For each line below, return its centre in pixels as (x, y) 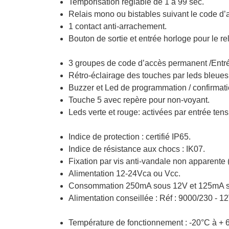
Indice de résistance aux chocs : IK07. (137, 149)
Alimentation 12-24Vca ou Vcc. (124, 173)
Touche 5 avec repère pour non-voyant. (139, 100)
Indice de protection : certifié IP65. (130, 136)
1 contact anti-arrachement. (118, 26)
